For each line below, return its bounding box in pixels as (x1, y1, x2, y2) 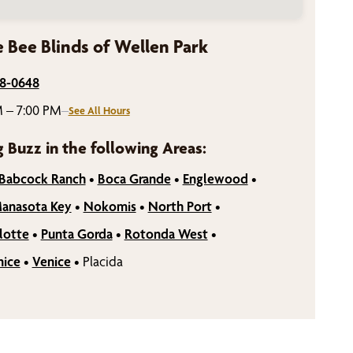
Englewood (182, 170, 248, 188)
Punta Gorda (40, 225, 113, 243)
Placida (82, 253, 123, 270)
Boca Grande (97, 170, 171, 188)
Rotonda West (124, 225, 208, 243)
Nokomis (83, 198, 136, 215)
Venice (32, 253, 71, 270)
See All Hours (68, 103, 130, 117)
